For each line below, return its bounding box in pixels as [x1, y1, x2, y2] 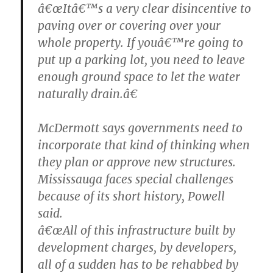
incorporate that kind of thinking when [38, 138, 250, 153]
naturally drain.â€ [38, 87, 138, 102]
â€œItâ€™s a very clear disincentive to [38, 1, 252, 16]
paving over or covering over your [38, 18, 221, 34]
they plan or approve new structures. [38, 155, 236, 170]
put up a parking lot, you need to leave [38, 52, 246, 68]
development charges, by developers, [38, 240, 237, 255]
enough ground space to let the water [38, 69, 241, 85]
